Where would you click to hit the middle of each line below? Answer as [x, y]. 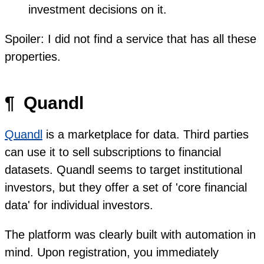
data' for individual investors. [79, 205]
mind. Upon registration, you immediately [112, 252]
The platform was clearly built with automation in [130, 234]
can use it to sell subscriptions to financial [113, 152]
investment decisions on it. [98, 9]
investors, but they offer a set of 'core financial [126, 187]
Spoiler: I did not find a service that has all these [131, 39]
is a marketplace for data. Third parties [146, 134]
